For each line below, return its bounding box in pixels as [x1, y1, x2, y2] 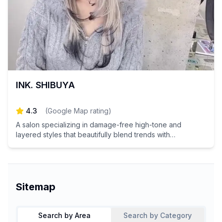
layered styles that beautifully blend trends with [16, 130, 170, 139]
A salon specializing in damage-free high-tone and [16, 120, 181, 129]
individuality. [16, 140, 55, 149]
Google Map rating [48, 107, 109, 115]
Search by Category [123, 211, 192, 220]
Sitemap [16, 181, 55, 193]
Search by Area [38, 211, 91, 220]
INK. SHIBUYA [16, 80, 75, 90]
